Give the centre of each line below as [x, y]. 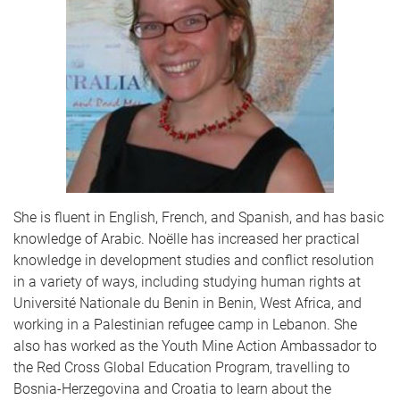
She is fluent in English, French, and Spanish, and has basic [199, 217]
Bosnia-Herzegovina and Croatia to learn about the [172, 388]
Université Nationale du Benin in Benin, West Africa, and [187, 303]
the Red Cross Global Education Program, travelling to [182, 367]
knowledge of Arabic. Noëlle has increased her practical [187, 238]
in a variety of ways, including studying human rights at [187, 281]
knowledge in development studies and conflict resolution [194, 260]
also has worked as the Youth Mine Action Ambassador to [195, 346]
